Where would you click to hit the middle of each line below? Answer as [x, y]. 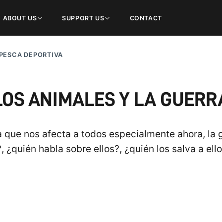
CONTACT [146, 18]
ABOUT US [20, 18]
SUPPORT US [83, 18]
